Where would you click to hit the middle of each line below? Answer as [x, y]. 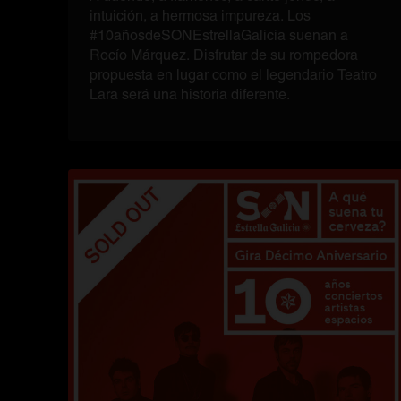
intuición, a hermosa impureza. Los [200, 16]
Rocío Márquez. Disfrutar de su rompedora [224, 55]
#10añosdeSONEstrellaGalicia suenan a [219, 35]
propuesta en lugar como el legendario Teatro [233, 75]
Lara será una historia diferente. [192, 94]
